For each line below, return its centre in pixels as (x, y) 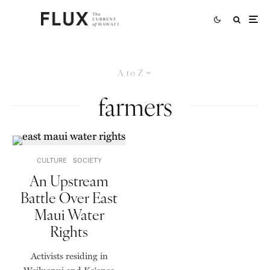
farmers (135, 106)
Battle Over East (69, 197)
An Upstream (69, 181)
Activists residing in (69, 256)
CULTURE (52, 160)
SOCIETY (87, 160)
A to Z (130, 73)
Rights (69, 231)
